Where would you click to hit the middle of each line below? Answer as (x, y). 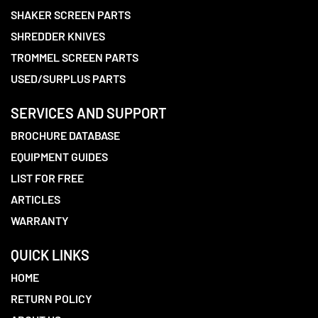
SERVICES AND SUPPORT (89, 113)
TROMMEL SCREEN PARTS (75, 57)
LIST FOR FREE (47, 178)
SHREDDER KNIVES (58, 36)
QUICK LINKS (50, 255)
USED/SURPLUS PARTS (68, 78)
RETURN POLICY (51, 298)
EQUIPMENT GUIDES (59, 157)
